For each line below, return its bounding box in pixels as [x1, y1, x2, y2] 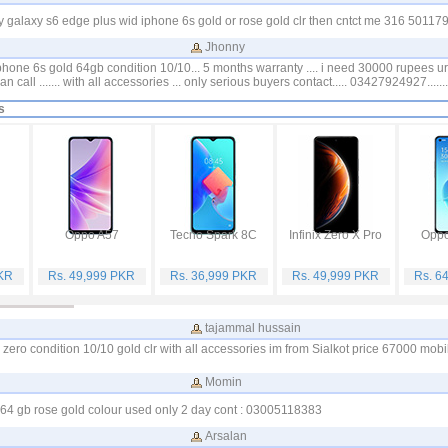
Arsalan [204, 429, 247, 443]
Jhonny [204, 40, 245, 54]
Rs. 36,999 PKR [170, 269, 257, 283]
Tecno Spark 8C [170, 228, 257, 242]
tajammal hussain [204, 321, 301, 335]
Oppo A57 [64, 228, 119, 242]
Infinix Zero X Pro [289, 228, 382, 242]
